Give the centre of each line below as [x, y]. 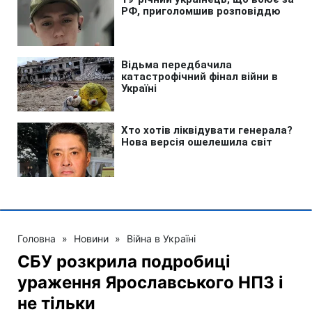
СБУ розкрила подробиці [124, 261]
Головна [37, 238]
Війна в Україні [161, 238]
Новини [91, 238]
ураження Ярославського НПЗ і [150, 282]
